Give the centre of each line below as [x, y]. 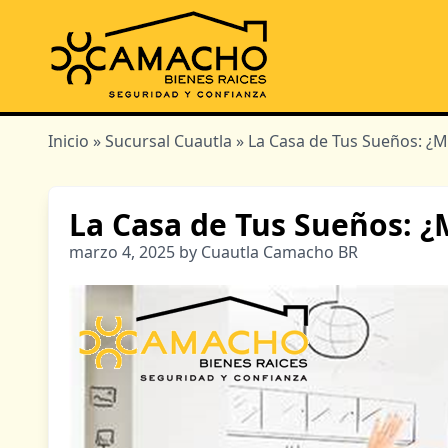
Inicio [68, 141]
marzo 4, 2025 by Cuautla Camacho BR [213, 252]
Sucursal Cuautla [168, 141]
